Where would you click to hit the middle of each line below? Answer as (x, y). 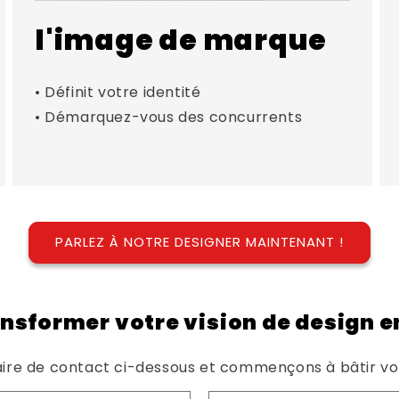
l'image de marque (181, 40)
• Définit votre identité (118, 92)
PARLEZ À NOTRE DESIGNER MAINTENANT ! (199, 242)
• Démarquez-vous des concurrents (168, 117)
